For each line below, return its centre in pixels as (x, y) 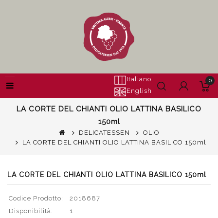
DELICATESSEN (104, 133)
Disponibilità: (31, 211)
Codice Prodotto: (36, 198)
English (139, 91)
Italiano (139, 79)
